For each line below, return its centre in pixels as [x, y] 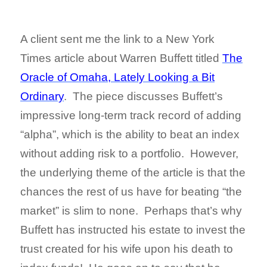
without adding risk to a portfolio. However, [129, 153]
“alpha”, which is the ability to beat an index [130, 134]
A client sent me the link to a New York [117, 39]
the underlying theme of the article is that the [133, 173]
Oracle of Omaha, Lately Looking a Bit [117, 77]
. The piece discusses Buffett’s [143, 96]
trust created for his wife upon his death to [127, 249]
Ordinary [42, 96]
